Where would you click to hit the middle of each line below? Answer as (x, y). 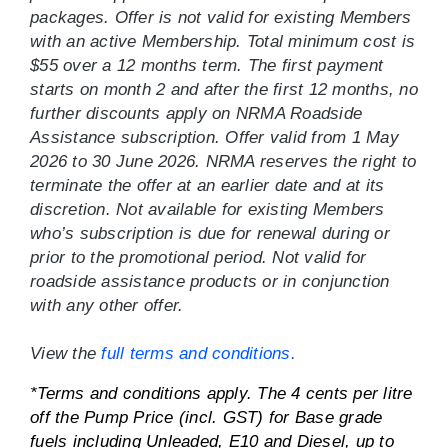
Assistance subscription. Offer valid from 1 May (214, 137)
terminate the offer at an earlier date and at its (207, 185)
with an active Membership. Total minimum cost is (222, 41)
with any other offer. (107, 305)
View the (66, 353)
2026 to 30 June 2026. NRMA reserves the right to (223, 161)
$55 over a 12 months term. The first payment (206, 65)
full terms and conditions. (198, 353)
